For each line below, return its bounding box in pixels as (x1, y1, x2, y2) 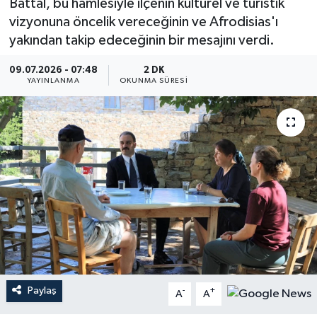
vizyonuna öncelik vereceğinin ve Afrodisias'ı (8, 14, 278, 29)
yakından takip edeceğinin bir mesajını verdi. (8, 33, 275, 47)
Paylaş (27, 285, 57, 296)
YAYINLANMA (26, 77, 80, 85)
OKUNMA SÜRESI (119, 77, 188, 85)
